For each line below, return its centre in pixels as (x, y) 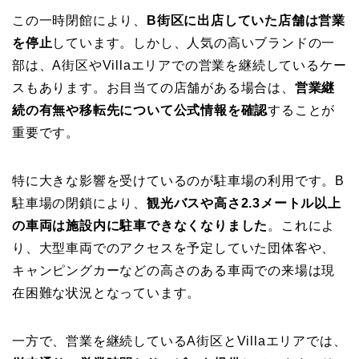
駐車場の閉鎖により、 (79, 204)
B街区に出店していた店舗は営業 (246, 21)
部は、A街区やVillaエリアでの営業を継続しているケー (179, 66)
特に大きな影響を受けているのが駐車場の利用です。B (178, 181)
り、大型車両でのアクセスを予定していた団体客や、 (174, 248)
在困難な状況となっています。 (107, 293)
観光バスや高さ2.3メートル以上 (244, 204)
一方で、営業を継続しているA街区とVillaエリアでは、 (179, 341)
